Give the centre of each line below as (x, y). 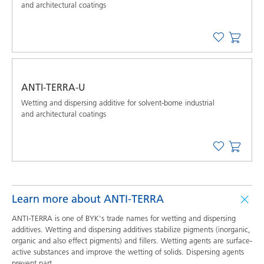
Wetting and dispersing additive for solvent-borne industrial (118, 103)
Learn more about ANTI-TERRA (88, 199)
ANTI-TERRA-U (53, 87)
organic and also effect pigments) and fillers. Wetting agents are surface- (132, 240)
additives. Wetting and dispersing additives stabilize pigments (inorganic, (131, 229)
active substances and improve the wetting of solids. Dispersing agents (128, 252)
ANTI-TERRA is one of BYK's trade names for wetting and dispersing (124, 218)
